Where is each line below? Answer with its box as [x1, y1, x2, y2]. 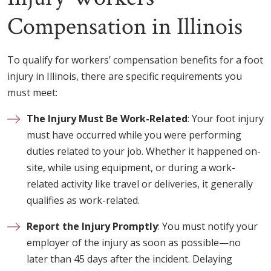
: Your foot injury [188, 111, 264, 125]
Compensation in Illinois [7, 10, 243, 42]
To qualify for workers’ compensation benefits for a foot [7, 53, 263, 67]
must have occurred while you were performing [27, 128, 241, 142]
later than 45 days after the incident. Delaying [27, 252, 232, 266]
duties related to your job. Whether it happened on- [27, 144, 261, 158]
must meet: [7, 85, 57, 99]
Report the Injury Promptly [27, 219, 158, 233]
